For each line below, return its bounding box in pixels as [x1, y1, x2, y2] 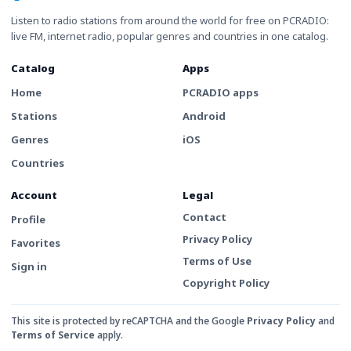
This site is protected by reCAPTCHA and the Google [11, 313, 244, 327]
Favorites [11, 235, 60, 250]
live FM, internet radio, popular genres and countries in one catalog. [11, 28, 328, 43]
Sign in [11, 259, 47, 273]
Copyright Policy [183, 275, 270, 290]
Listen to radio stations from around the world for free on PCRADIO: [11, 13, 329, 27]
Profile [11, 212, 45, 226]
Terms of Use [183, 253, 251, 268]
